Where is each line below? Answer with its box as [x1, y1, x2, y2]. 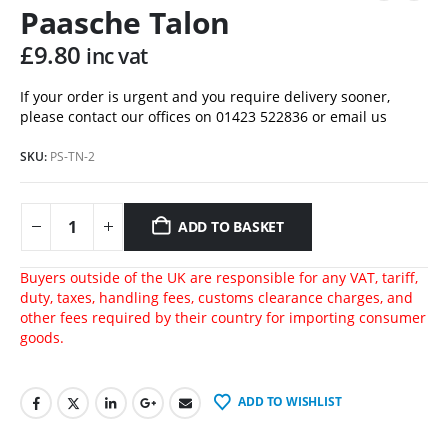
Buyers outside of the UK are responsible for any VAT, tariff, [20, 267, 418, 287]
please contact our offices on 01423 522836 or [20, 107, 330, 127]
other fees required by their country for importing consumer [20, 307, 426, 327]
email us [330, 107, 387, 127]
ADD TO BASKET [177, 216, 285, 236]
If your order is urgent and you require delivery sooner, [20, 87, 390, 107]
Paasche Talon [20, 2, 231, 44]
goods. [20, 327, 64, 347]
